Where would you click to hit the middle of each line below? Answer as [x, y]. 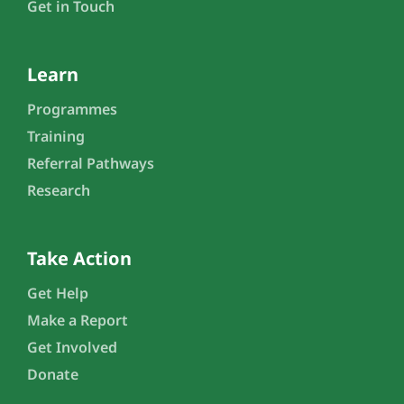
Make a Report [78, 320]
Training [56, 136]
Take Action [79, 258]
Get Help [58, 293]
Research [59, 190]
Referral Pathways [91, 163]
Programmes [72, 109]
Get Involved [72, 347]
